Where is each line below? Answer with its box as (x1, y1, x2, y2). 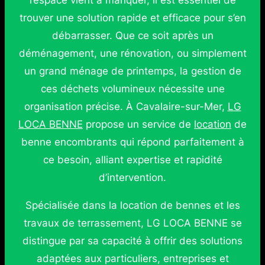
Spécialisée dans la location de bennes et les (25, 199, 240, 211)
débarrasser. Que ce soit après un (51, 30, 214, 41)
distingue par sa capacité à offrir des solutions (22, 234, 243, 247)
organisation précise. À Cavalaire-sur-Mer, (24, 101, 228, 112)
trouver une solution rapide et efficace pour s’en (19, 12, 246, 24)
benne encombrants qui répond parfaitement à (21, 136, 244, 148)
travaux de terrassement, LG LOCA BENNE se (23, 216, 242, 229)
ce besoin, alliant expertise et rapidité (43, 154, 222, 166)
